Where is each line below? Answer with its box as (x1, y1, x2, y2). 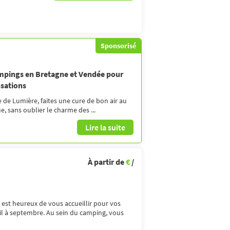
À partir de (88, 156, 126, 167)
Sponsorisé (101, 41, 136, 50)
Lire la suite (85, 122, 125, 132)
